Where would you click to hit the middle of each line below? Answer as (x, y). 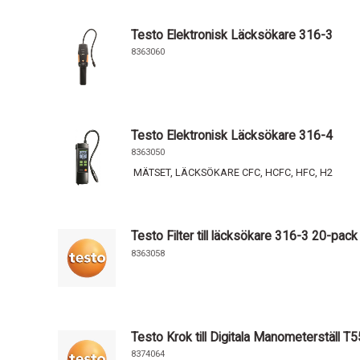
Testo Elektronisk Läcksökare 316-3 (232, 35)
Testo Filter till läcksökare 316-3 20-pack (245, 236)
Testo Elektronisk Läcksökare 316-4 (232, 135)
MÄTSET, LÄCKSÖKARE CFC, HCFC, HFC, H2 (232, 172)
